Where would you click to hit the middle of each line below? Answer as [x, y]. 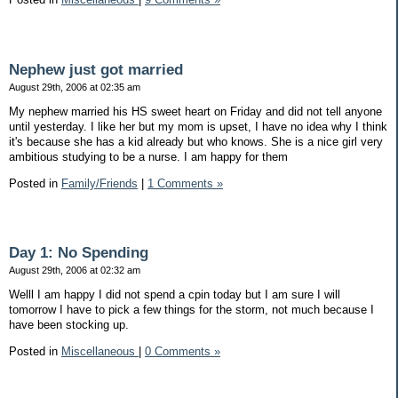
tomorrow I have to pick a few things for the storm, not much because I [191, 310]
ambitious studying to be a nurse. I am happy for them [148, 156]
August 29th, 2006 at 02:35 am [75, 87]
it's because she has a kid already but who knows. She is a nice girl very [196, 141]
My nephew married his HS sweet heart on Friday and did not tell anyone [195, 111]
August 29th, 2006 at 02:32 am [75, 271]
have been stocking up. [69, 325]
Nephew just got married [96, 69]
